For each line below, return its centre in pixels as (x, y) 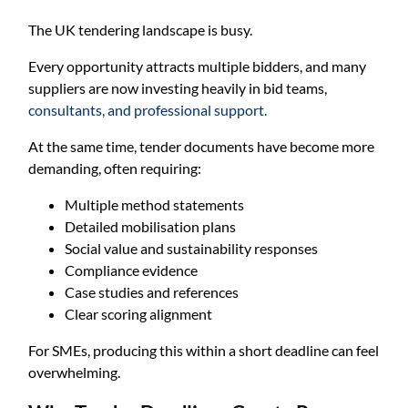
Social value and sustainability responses (192, 248)
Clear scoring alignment (139, 313)
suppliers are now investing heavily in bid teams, (178, 87)
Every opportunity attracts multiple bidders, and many (198, 66)
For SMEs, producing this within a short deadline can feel (204, 350)
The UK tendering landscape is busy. (141, 29)
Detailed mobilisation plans (151, 226)
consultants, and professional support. (148, 109)
